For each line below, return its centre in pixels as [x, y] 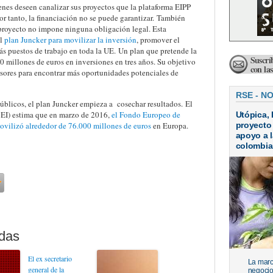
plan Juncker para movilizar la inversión [70, 40]
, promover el [158, 40]
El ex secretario [50, 258]
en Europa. [169, 126]
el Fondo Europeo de [146, 115]
